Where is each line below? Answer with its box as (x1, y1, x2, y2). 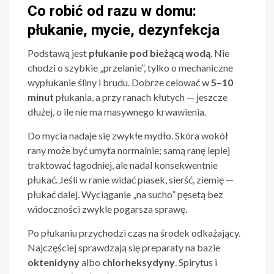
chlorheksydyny (102, 256, 175, 268)
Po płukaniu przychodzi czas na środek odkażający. (28, 227, 240, 239)
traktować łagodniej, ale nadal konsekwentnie (28, 159, 218, 171)
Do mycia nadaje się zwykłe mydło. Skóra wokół (28, 130, 228, 142)
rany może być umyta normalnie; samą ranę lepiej (28, 144, 230, 157)
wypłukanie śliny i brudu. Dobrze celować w (28, 76, 211, 89)
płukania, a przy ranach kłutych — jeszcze (54, 91, 228, 103)
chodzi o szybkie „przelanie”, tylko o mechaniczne (28, 62, 233, 74)
